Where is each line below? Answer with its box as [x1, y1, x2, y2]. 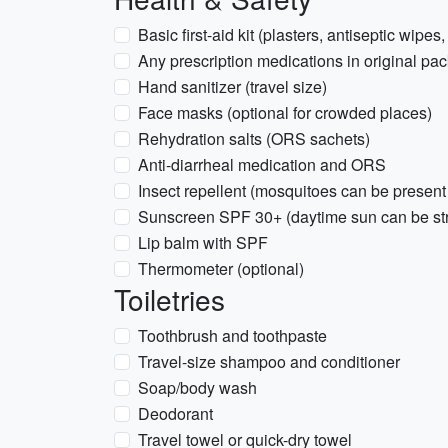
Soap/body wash [138, 376, 257, 399]
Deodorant [138, 402, 213, 425]
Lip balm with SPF [138, 231, 268, 254]
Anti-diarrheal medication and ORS [138, 153, 386, 176]
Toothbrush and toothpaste [138, 324, 327, 347]
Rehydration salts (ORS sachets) [138, 127, 370, 150]
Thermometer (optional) [138, 257, 304, 280]
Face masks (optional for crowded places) [138, 101, 432, 124]
